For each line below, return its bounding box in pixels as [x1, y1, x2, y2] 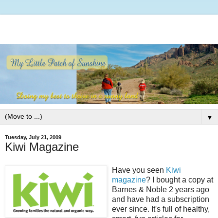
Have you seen [112, 166, 166, 175]
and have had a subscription [112, 195, 209, 204]
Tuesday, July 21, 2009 [5, 134, 61, 141]
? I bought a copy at [146, 176, 213, 184]
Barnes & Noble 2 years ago [112, 185, 209, 194]
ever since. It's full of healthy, [112, 205, 210, 214]
